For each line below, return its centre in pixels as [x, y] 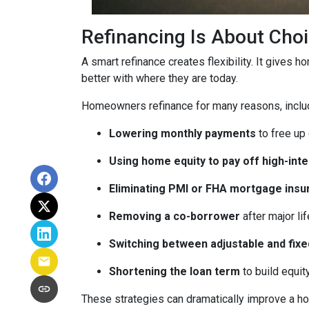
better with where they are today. [160, 78]
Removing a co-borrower [175, 216]
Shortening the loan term [175, 271]
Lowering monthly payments [182, 133]
